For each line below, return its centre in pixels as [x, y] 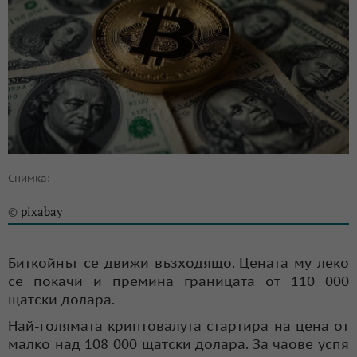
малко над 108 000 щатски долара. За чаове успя [178, 344]
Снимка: [29, 178]
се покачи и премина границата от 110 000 [178, 281]
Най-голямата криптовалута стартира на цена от [178, 326]
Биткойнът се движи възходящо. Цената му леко [178, 263]
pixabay [42, 211]
